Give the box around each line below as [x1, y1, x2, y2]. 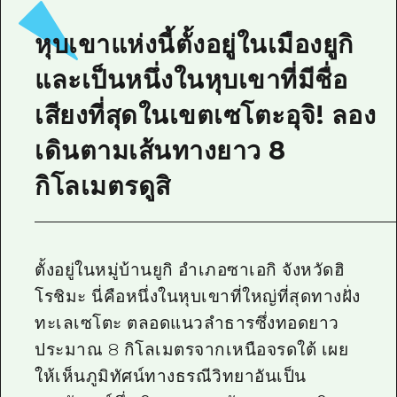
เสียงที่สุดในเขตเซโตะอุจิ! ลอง [35, 99, 377, 131]
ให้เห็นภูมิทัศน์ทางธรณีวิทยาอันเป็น [35, 365, 307, 386]
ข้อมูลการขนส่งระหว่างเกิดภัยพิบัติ [118, 161, 348, 180]
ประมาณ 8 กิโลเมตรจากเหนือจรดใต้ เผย [35, 339, 349, 360]
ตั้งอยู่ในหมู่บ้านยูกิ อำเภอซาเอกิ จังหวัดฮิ [35, 259, 346, 280]
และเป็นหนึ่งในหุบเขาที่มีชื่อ [35, 64, 348, 96]
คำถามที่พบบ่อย [118, 90, 224, 109]
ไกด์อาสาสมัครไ [118, 18, 227, 36]
